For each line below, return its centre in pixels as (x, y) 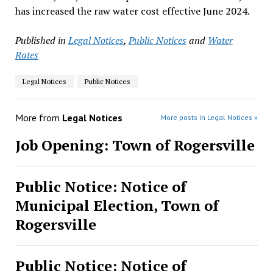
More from (38, 118)
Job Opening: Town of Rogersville (135, 145)
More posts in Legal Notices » (210, 117)
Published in (40, 40)
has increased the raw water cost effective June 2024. (132, 11)
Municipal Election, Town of (117, 205)
